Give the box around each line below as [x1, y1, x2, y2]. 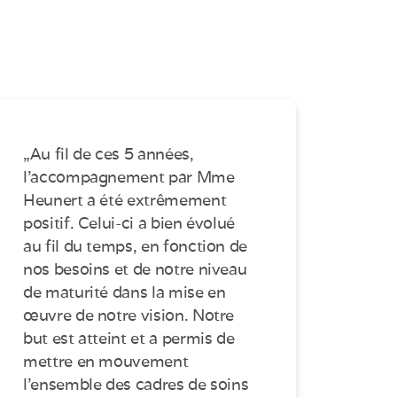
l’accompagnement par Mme [23, 167, 235, 188]
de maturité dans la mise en [23, 282, 226, 303]
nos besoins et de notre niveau [23, 259, 247, 280]
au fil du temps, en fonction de [23, 236, 248, 257]
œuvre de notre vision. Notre [23, 305, 235, 326]
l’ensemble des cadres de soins [23, 374, 249, 395]
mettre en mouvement [23, 351, 189, 372]
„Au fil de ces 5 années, [23, 144, 194, 165]
